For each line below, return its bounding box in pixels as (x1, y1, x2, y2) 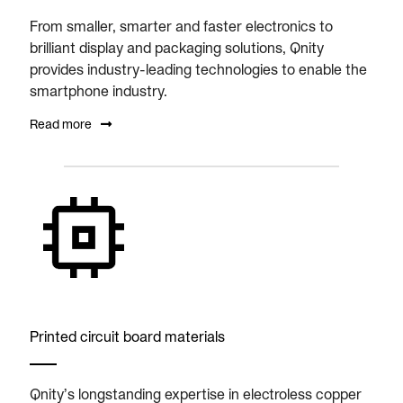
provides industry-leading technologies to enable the (30, 60, 367, 77)
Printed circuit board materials (30, 327, 225, 345)
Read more (30, 116, 92, 131)
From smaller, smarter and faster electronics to (30, 17, 333, 34)
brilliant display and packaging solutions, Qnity (30, 39, 324, 56)
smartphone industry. (30, 82, 167, 99)
